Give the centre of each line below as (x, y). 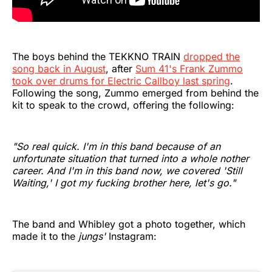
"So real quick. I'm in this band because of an (116, 147)
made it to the (45, 236)
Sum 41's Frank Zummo (189, 69)
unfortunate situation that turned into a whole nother (131, 159)
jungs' (93, 236)
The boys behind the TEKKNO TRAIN (98, 57)
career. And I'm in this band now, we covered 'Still (127, 171)
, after (121, 69)
